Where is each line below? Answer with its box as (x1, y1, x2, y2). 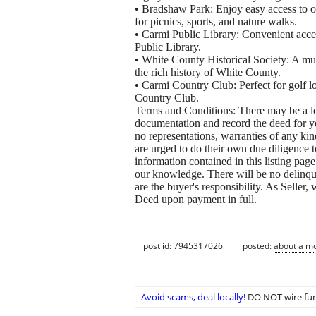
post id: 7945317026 (143, 240, 223, 253)
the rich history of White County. (135, 66, 281, 78)
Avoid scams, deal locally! (141, 290, 245, 303)
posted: (243, 240, 274, 253)
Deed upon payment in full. (135, 193, 257, 205)
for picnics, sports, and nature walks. (135, 15, 297, 28)
